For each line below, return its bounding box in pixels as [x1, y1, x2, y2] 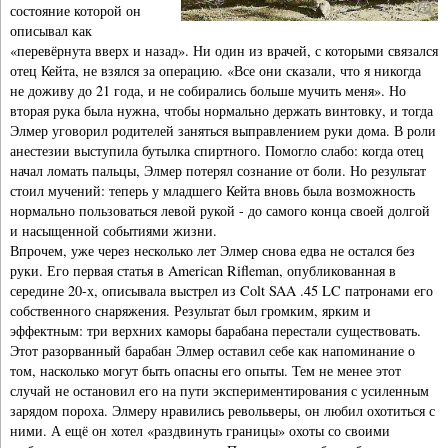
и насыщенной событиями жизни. [10, 220, 236, 240]
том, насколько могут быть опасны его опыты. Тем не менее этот [10, 360, 401, 380]
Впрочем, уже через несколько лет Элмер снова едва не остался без [10, 240, 415, 260]
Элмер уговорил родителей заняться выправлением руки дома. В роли [10, 120, 436, 140]
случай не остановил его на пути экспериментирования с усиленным [10, 380, 429, 400]
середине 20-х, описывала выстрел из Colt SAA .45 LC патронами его [10, 280, 433, 300]
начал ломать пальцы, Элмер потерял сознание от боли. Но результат [10, 160, 426, 180]
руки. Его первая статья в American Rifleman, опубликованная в [10, 260, 396, 280]
